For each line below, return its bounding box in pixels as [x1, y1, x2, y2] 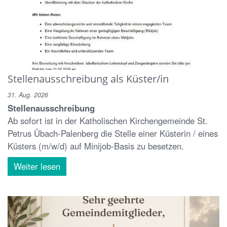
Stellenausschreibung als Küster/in [8, 71, 169, 86]
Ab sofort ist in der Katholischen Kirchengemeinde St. [8, 114, 208, 127]
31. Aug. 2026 [8, 90, 48, 99]
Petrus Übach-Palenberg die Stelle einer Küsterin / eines [8, 127, 218, 139]
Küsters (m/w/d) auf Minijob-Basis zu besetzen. [8, 139, 184, 152]
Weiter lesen [14, 160, 60, 172]
